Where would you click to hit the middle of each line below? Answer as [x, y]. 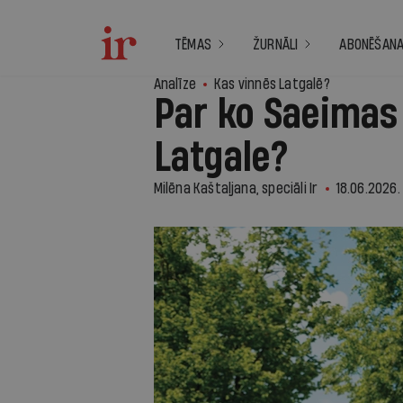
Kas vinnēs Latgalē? [272, 84]
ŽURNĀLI [276, 45]
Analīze [175, 84]
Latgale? [220, 158]
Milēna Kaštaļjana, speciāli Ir [236, 188]
